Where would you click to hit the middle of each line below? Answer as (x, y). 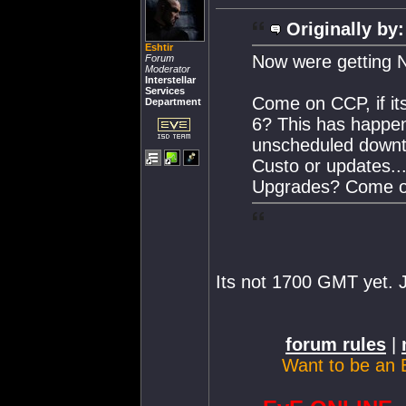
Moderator (168, 69)
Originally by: (345, 29)
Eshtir (159, 47)
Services (165, 91)
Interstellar (170, 80)
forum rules (336, 344)
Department (173, 101)
